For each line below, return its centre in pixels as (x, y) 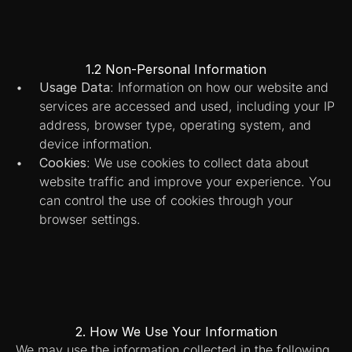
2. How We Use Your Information (176, 332)
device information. (96, 144)
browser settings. (90, 219)
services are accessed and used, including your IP (187, 106)
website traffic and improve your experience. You (185, 181)
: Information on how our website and (219, 87)
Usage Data (75, 87)
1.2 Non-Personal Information (176, 69)
